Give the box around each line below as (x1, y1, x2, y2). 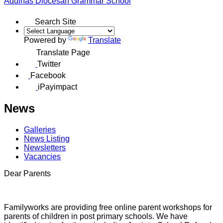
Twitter (37, 59, 61, 68)
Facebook (30, 71, 66, 80)
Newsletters (24, 143, 66, 152)
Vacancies (24, 152, 61, 161)
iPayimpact (38, 82, 77, 91)
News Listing (24, 134, 70, 143)
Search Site (35, 17, 76, 26)
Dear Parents (4, 169, 51, 178)
